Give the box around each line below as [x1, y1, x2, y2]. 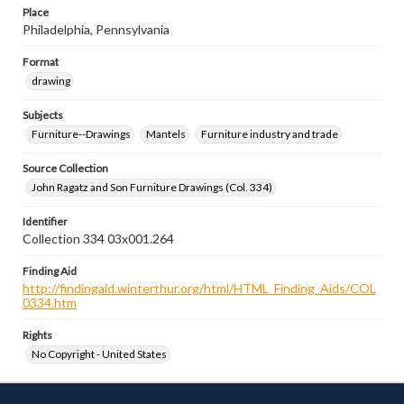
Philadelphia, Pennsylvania [23, 22, 170, 37]
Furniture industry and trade [201, 127, 338, 141]
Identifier [23, 215, 68, 228]
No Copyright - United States [32, 347, 167, 361]
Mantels [146, 127, 186, 141]
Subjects [23, 108, 63, 122]
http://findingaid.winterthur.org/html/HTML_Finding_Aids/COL [23, 280, 376, 296]
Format [23, 55, 59, 69]
